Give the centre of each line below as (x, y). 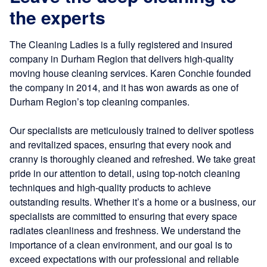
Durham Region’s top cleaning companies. (100, 102)
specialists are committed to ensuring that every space (123, 216)
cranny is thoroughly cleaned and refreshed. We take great (132, 159)
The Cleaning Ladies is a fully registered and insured (121, 45)
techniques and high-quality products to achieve (110, 188)
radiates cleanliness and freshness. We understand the (125, 231)
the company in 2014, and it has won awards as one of (124, 88)
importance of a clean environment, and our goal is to (121, 245)
